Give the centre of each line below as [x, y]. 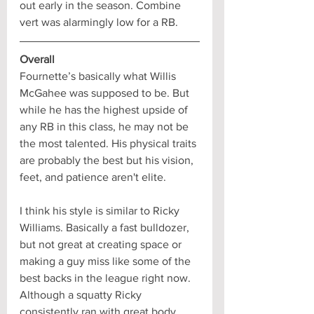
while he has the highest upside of [105, 109]
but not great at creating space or [102, 244]
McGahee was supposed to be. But [106, 93]
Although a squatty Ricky [82, 294]
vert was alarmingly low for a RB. [99, 22]
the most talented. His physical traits [109, 143]
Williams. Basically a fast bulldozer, [106, 227]
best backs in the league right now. [107, 278]
